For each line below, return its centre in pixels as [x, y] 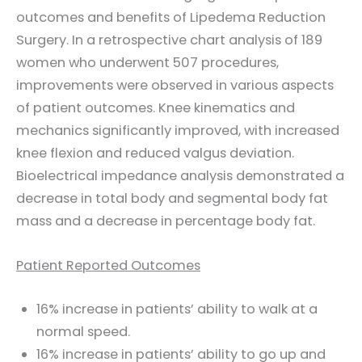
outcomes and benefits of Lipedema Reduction [171, 18]
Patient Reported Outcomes [108, 265]
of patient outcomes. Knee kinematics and [156, 108]
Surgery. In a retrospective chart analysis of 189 [169, 40]
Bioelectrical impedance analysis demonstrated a [180, 176]
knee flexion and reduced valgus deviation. [155, 154]
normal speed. [83, 331]
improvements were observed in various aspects [175, 86]
